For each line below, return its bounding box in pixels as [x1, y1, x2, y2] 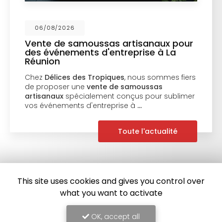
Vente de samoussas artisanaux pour [21, 37, 190, 50]
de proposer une [21, 81, 84, 92]
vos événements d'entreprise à [21, 100, 134, 111]
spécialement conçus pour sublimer [60, 91, 192, 101]
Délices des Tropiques [41, 72, 121, 82]
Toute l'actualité [114, 126, 174, 136]
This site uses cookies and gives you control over [17, 175, 205, 187]
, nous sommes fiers [121, 72, 193, 82]
